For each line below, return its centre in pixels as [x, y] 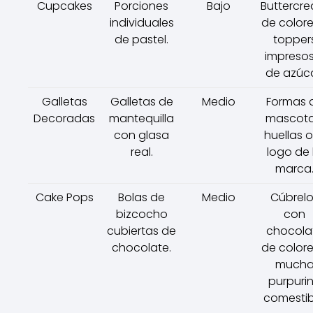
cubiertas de [141, 231]
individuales [141, 23]
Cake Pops [64, 197]
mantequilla [141, 118]
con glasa [141, 135]
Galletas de [141, 102]
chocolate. [141, 248]
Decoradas [64, 118]
